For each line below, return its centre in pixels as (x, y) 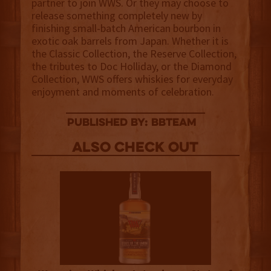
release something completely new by (116, 16)
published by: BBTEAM (132, 123)
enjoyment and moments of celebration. (122, 92)
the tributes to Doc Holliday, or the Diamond (131, 67)
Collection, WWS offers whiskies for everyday (132, 79)
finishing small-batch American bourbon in (126, 28)
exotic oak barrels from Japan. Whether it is (130, 41)
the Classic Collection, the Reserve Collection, (134, 54)
